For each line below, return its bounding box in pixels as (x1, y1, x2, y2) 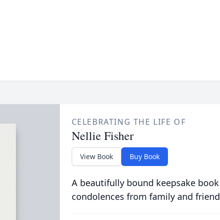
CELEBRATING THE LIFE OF (71, 116, 186, 127)
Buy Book (129, 152, 160, 161)
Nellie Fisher (71, 128, 134, 143)
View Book (80, 152, 113, 161)
